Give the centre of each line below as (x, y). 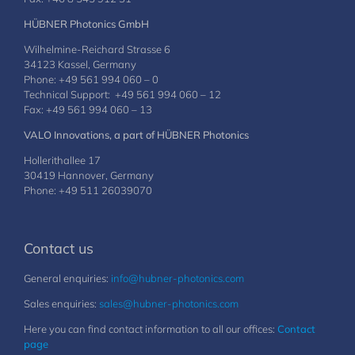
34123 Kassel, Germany (80, 64)
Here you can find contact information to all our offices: (151, 329)
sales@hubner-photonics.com (169, 303)
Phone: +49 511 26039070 (88, 190)
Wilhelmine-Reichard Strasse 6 (97, 49)
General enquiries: (67, 278)
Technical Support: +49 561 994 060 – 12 (122, 94)
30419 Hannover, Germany (89, 175)
